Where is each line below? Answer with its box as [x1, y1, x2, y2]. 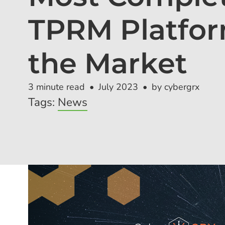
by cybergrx [152, 81, 199, 93]
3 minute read [28, 81, 85, 93]
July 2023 [98, 81, 138, 93]
